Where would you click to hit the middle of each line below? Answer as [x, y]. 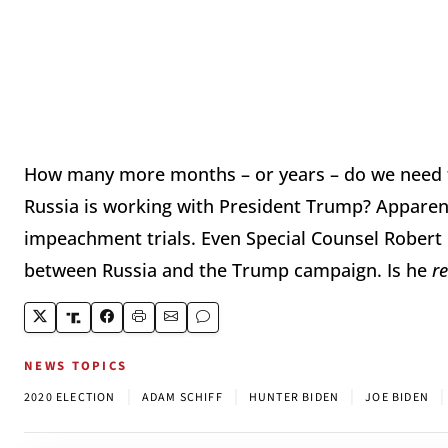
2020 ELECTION [70, 398]
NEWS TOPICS [76, 366]
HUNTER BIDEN [294, 398]
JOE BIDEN [397, 398]
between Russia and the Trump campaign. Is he [228, 270]
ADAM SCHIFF [182, 398]
